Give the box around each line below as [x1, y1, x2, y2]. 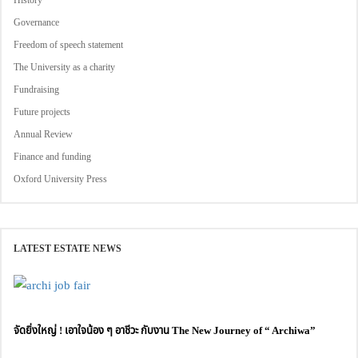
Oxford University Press [14, 173, 107, 185]
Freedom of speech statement [14, 38, 123, 50]
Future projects [14, 105, 70, 117]
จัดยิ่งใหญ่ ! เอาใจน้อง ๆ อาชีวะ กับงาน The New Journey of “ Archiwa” [14, 324, 316, 336]
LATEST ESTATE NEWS [14, 242, 121, 254]
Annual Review [14, 128, 73, 140]
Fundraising [14, 83, 59, 95]
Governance [14, 16, 59, 28]
